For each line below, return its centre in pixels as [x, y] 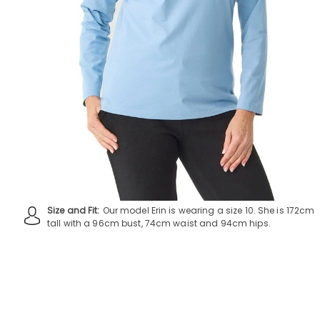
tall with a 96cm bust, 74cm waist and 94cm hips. [159, 224]
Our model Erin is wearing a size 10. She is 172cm [209, 211]
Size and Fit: [74, 211]
